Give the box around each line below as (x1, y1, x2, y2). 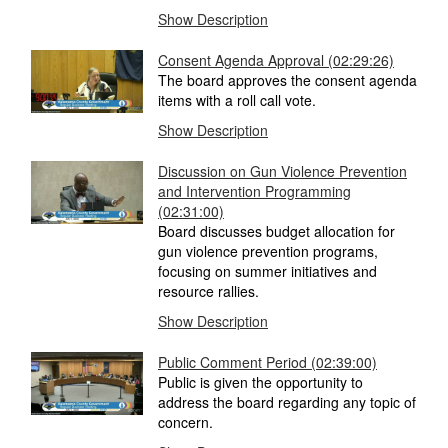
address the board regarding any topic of (158, 392, 416, 413)
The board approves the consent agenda (158, 70, 417, 91)
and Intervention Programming (158, 181, 351, 202)
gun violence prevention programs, (158, 241, 378, 262)
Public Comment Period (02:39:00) (158, 352, 377, 373)
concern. (158, 412, 213, 433)
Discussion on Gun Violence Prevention (158, 161, 407, 182)
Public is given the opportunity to (158, 372, 363, 393)
